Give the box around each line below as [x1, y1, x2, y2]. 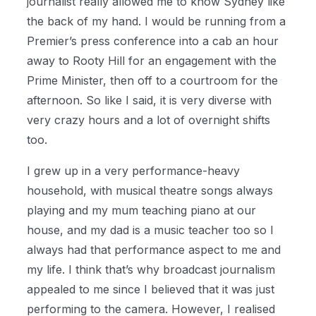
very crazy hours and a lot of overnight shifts [27, 113, 271, 128]
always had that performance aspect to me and [27, 243, 281, 257]
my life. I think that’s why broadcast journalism [27, 262, 276, 277]
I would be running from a [145, 14, 286, 29]
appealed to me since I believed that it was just [27, 282, 275, 297]
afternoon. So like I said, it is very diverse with [27, 93, 272, 108]
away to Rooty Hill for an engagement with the [27, 54, 277, 68]
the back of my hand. [27, 14, 145, 29]
